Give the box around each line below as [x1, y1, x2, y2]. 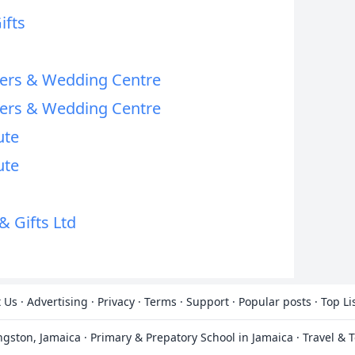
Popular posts [239, 294, 311, 309]
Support [186, 294, 229, 309]
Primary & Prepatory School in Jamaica [90, 330, 293, 345]
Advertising [27, 294, 88, 309]
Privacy [97, 294, 135, 309]
